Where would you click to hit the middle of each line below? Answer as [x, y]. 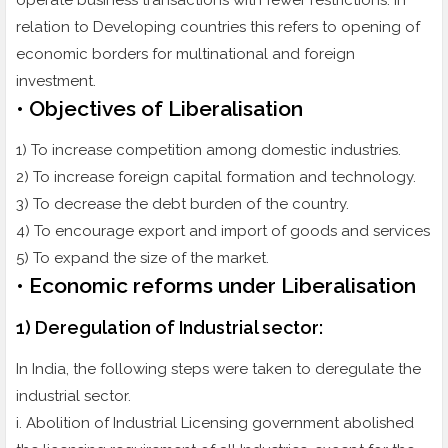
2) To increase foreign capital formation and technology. [216, 177]
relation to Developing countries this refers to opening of [218, 27]
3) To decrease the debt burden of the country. [182, 204]
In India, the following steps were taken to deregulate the [218, 369]
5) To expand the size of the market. [142, 258]
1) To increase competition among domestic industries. [208, 150]
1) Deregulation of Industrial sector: [171, 328]
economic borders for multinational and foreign [185, 54]
